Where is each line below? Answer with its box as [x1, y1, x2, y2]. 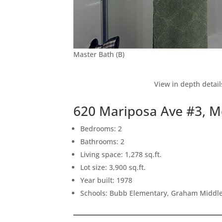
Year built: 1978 [80, 175, 133, 185]
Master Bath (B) [73, 49, 125, 59]
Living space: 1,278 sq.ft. [80, 149, 162, 159]
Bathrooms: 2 [80, 136, 125, 146]
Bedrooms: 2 [80, 123, 122, 133]
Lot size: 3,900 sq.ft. [80, 162, 146, 172]
